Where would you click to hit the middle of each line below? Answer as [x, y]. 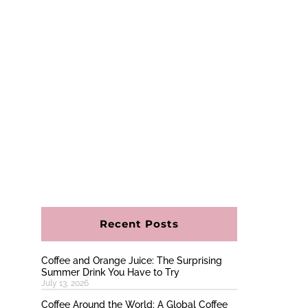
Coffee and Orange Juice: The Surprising [131, 261]
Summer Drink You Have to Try [110, 273]
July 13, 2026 [65, 284]
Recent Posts [139, 224]
